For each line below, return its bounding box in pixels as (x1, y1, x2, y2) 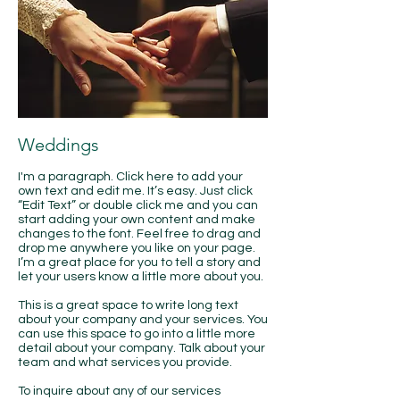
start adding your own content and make (18, 213, 255, 226)
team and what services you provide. (18, 356, 232, 369)
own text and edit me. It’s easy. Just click (18, 185, 253, 197)
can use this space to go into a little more (18, 328, 255, 340)
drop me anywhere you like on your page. (18, 242, 255, 254)
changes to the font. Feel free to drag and (18, 228, 261, 240)
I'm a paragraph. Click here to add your (18, 171, 243, 183)
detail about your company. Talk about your (18, 342, 265, 354)
